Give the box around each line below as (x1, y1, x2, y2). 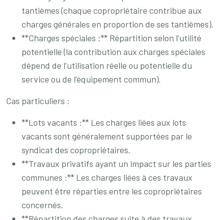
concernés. (22, 199, 63, 210)
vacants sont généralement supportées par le (22, 131, 192, 141)
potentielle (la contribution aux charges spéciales (22, 46, 205, 57)
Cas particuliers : (6, 95, 70, 106)
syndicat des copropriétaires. (22, 144, 131, 155)
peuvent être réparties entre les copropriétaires (22, 186, 202, 196)
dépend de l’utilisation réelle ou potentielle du (22, 60, 192, 71)
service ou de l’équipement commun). (22, 74, 161, 84)
